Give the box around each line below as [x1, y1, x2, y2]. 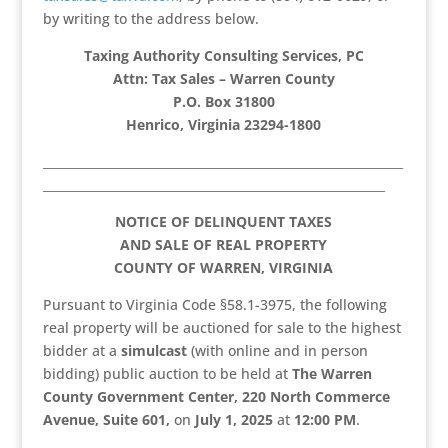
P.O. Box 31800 [172, 92, 275, 111]
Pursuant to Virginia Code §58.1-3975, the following [42, 295, 387, 314]
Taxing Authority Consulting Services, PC [83, 46, 364, 65]
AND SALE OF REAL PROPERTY [120, 235, 328, 254]
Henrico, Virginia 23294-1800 [126, 115, 322, 134]
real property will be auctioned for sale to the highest [42, 318, 401, 337]
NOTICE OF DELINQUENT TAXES [115, 212, 333, 231]
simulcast [120, 341, 187, 360]
